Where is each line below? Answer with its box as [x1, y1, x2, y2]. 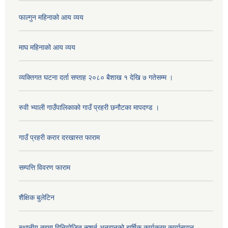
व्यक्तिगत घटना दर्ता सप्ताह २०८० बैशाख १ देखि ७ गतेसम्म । [19, 73, 173, 82]
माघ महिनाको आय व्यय [19, 43, 75, 52]
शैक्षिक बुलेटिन [19, 193, 54, 202]
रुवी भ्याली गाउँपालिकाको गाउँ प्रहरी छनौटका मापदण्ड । [19, 103, 159, 112]
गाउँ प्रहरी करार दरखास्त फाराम [19, 133, 100, 142]
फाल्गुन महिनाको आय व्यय [19, 13, 83, 22]
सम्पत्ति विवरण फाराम [19, 163, 70, 172]
